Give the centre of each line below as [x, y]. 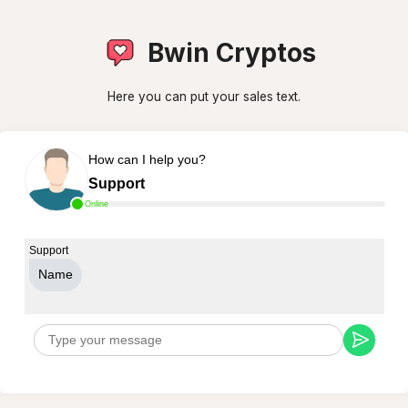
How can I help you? [147, 159]
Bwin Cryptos [231, 52]
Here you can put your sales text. [204, 97]
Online [96, 204]
